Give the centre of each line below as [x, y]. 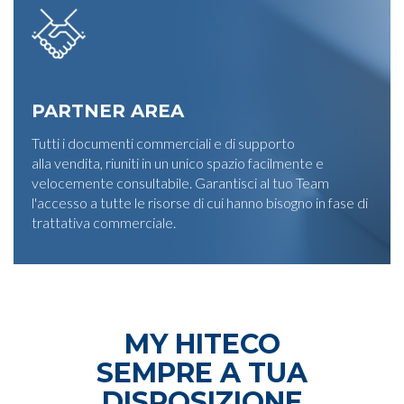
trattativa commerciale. [104, 222]
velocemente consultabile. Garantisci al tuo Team [180, 183]
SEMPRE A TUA [202, 373]
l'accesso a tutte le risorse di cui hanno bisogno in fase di [200, 202]
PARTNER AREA [108, 111]
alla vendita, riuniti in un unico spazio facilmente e [178, 163]
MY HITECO [202, 344]
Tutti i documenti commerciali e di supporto [163, 143]
